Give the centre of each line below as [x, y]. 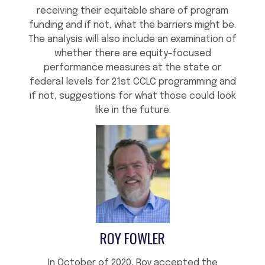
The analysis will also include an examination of [132, 40]
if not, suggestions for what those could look [132, 96]
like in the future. [132, 111]
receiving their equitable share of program [132, 11]
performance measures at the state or [132, 68]
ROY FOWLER [132, 238]
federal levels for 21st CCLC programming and [132, 82]
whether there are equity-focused [132, 54]
